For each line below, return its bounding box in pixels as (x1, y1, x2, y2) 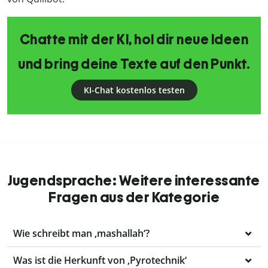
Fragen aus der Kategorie (48, 188, 220, 206)
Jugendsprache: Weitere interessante (8, 172, 260, 190)
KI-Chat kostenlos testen (83, 84, 185, 96)
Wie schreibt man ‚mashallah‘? (13, 227, 150, 240)
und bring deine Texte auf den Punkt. (18, 56, 250, 73)
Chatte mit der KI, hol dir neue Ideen (19, 31, 249, 48)
